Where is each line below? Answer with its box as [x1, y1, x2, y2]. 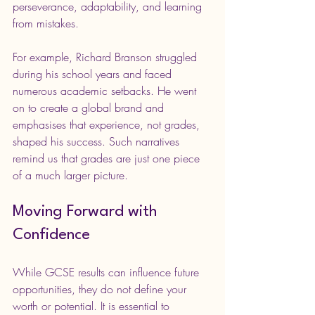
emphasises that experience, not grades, [13, 116, 203, 132]
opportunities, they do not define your [13, 281, 190, 297]
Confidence [13, 226, 90, 243]
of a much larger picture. [13, 167, 128, 183]
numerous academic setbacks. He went [13, 82, 200, 98]
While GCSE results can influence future [13, 264, 202, 280]
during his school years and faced [13, 65, 175, 82]
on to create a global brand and [13, 99, 167, 115]
